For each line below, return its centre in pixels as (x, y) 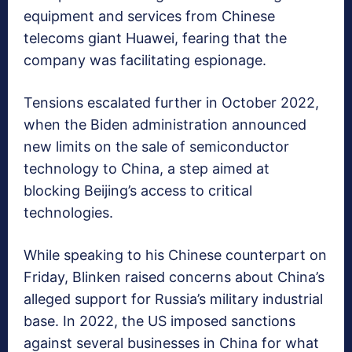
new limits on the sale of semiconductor (156, 146)
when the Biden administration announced (165, 124)
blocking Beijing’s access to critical (138, 190)
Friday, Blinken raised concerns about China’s (174, 277)
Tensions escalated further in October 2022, (171, 102)
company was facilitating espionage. (145, 60)
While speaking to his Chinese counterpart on (175, 255)
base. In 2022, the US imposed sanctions (159, 321)
